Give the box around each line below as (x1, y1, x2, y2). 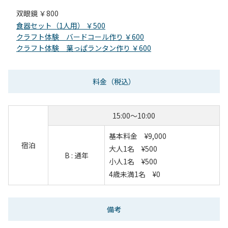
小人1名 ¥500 (109, 156, 157, 166)
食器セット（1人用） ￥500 (16, 20, 105, 31)
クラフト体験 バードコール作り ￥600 (16, 31, 144, 42)
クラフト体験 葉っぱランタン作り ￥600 (16, 42, 151, 53)
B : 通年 (64, 150, 89, 160)
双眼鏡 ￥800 (16, 8, 59, 18)
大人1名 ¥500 (109, 143, 157, 154)
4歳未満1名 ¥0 (109, 168, 160, 179)
